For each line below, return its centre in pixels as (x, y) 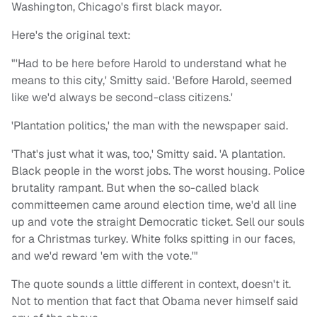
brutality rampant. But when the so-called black (135, 188)
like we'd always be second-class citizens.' (123, 98)
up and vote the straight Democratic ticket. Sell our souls (158, 222)
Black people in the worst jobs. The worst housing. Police (158, 171)
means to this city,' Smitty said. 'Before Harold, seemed (152, 81)
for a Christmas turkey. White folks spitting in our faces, (153, 239)
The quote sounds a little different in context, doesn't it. (151, 284)
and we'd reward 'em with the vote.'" (105, 256)
